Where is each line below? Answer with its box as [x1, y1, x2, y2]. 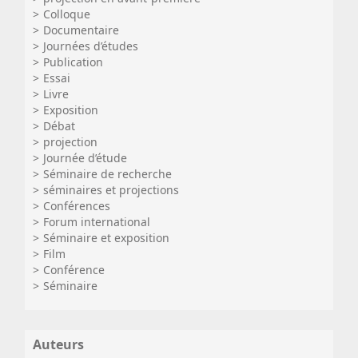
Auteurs [33, 336, 84, 353]
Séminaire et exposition [43, 230, 169, 245]
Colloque [43, 6, 90, 22]
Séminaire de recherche [43, 166, 172, 181]
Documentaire [43, 22, 119, 38]
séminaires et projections [43, 182, 179, 197]
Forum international [43, 214, 150, 229]
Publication [43, 54, 103, 70]
